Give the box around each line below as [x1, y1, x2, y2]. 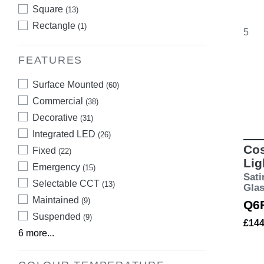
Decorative [32, 112, 80, 123]
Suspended [32, 211, 83, 222]
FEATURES [18, 54, 83, 67]
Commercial [32, 95, 85, 106]
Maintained [32, 194, 81, 205]
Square [32, 4, 65, 15]
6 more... [18, 227, 54, 238]
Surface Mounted [32, 79, 106, 90]
